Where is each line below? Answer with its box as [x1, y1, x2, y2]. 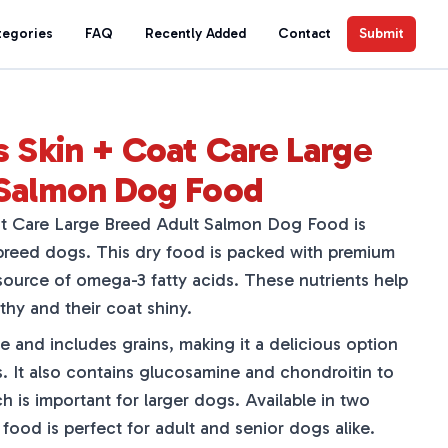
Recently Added [145, 25, 246, 42]
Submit [359, 25, 404, 42]
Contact [278, 25, 331, 42]
